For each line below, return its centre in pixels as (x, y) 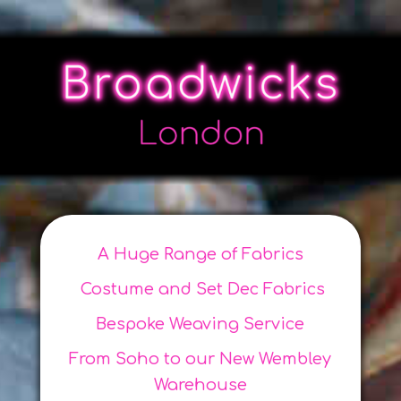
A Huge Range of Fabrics (200, 254)
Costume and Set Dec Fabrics (200, 289)
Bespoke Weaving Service (200, 324)
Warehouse (200, 384)
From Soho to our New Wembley (200, 358)
